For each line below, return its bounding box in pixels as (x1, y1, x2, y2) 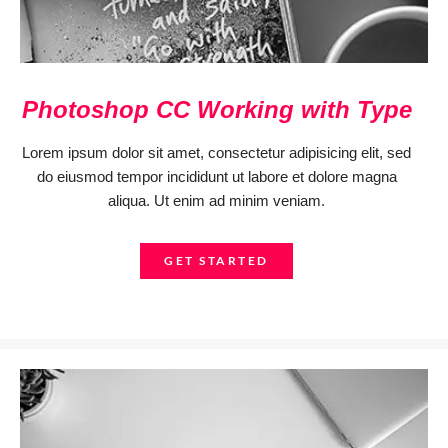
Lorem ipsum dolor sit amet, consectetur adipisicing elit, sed (22, 144, 411, 161)
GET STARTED (164, 253, 269, 268)
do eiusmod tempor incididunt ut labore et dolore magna (36, 168, 397, 185)
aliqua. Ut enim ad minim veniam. (108, 192, 325, 209)
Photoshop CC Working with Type (21, 96, 412, 123)
